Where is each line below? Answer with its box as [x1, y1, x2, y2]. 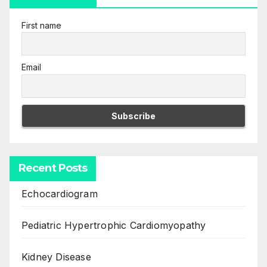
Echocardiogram [21, 188, 98, 200]
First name [21, 20, 61, 30]
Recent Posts [18, 162, 88, 175]
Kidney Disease [21, 251, 91, 263]
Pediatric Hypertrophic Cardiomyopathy [21, 219, 206, 231]
